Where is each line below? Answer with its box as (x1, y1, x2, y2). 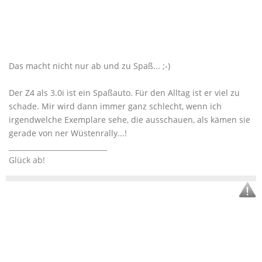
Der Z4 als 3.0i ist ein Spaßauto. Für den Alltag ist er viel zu (9, 87, 240, 98)
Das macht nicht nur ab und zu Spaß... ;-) (9, 60, 170, 71)
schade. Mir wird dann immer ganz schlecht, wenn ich (9, 101, 222, 112)
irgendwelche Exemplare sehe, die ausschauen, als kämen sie (9, 114, 250, 125)
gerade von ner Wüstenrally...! (9, 127, 127, 139)
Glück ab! (9, 154, 45, 166)
